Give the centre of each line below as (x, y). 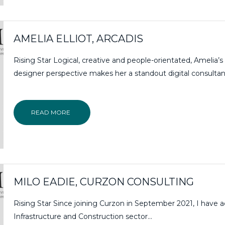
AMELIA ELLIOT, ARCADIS (79, 38)
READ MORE (51, 112)
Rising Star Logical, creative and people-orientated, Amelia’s (119, 60)
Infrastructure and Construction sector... (83, 216)
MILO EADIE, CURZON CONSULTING (104, 182)
